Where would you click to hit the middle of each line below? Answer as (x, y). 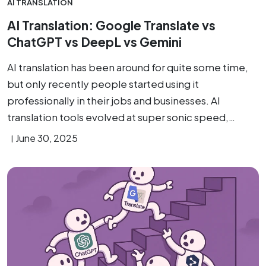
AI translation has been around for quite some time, (128, 67)
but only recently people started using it (103, 84)
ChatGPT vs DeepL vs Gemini (94, 42)
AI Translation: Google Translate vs (111, 25)
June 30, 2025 (47, 138)
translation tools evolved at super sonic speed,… (121, 117)
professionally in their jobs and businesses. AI (114, 100)
